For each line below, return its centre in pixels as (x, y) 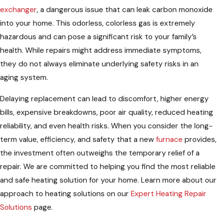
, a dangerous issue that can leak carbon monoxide (125, 10)
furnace (169, 139)
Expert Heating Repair (169, 194)
